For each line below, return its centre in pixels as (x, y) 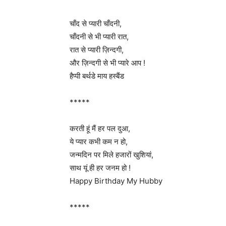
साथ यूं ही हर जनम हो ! (100, 168)
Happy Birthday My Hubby (116, 181)
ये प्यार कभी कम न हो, (99, 142)
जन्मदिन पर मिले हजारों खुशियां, (111, 155)
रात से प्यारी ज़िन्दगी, (97, 50)
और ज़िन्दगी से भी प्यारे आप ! (107, 63)
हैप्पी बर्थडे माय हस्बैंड (97, 76)
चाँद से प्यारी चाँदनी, (96, 23)
